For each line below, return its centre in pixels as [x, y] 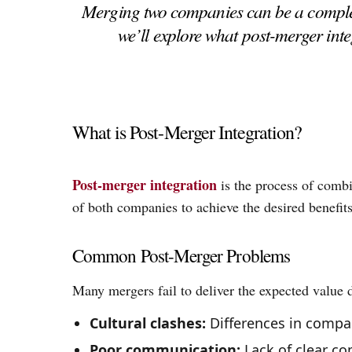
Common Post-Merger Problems [181, 256]
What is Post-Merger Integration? [187, 132]
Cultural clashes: [147, 323]
